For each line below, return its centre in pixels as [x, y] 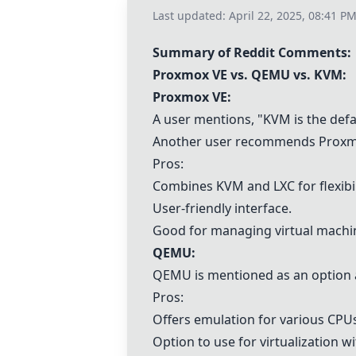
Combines [184, 186]
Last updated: [191, 15]
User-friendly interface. [222, 208]
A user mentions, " [208, 119]
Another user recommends [236, 141]
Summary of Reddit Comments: [252, 52]
